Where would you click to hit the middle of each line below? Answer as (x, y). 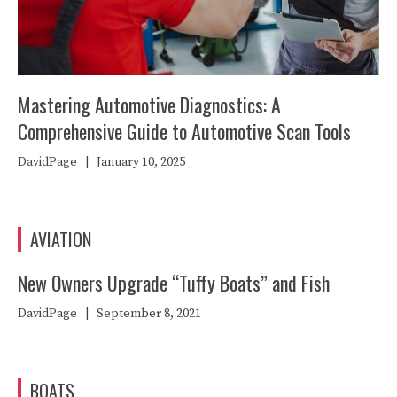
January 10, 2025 (141, 162)
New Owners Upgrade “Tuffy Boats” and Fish (174, 282)
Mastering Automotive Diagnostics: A (149, 104)
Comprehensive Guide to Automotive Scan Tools (184, 131)
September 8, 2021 (149, 313)
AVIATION (61, 239)
